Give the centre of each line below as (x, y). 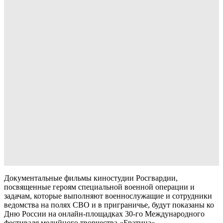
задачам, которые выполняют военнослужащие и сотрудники (108, 196)
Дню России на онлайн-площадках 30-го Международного (104, 214)
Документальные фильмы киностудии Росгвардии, (91, 178)
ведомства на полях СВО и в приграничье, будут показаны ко (109, 205)
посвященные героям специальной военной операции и (99, 187)
